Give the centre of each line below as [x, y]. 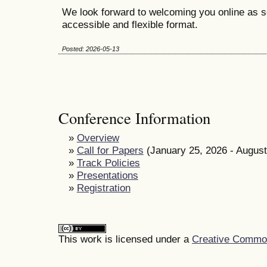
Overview [98, 137]
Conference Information [134, 118]
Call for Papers [110, 150]
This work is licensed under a [125, 239]
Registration [103, 187]
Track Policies [108, 162]
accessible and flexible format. [130, 25]
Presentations [107, 175]
